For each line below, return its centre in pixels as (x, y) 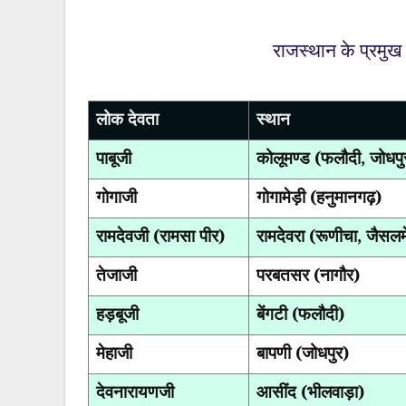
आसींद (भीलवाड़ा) (310, 391)
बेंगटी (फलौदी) (300, 313)
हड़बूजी (117, 313)
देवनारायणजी (135, 391)
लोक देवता (127, 118)
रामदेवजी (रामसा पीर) (160, 235)
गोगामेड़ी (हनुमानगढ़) (319, 196)
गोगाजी (116, 196)
